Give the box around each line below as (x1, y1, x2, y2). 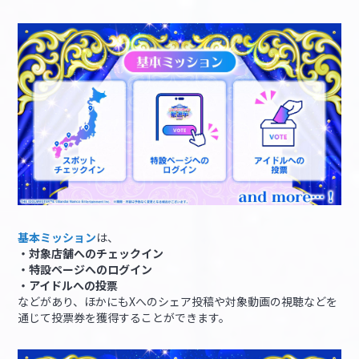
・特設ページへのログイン (18, 260, 153, 277)
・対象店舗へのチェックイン (18, 244, 164, 261)
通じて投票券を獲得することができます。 (18, 309, 231, 325)
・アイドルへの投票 (18, 276, 119, 293)
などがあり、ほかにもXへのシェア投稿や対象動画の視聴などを (18, 292, 338, 309)
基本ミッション (18, 228, 97, 245)
